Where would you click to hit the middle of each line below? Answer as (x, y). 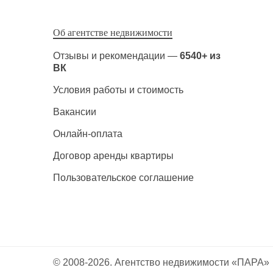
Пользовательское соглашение (123, 178)
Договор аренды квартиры (113, 156)
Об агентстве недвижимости (113, 33)
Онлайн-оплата (88, 134)
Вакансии (75, 112)
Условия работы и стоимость (118, 90)
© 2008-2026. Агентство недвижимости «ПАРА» (161, 262)
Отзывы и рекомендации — (116, 56)
